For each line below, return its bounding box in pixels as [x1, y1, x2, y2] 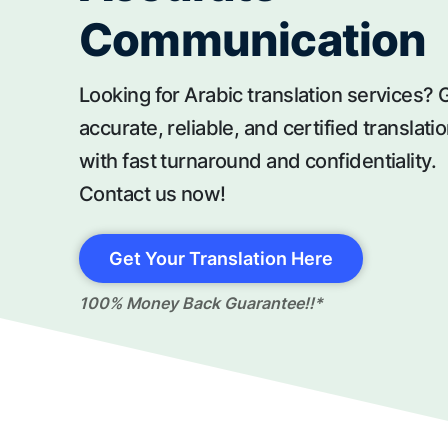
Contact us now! [79, 182, 226, 206]
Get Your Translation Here [109, 248, 333, 269]
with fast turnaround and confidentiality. [79, 149, 437, 173]
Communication [79, 12, 427, 67]
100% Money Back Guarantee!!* [79, 293, 323, 313]
